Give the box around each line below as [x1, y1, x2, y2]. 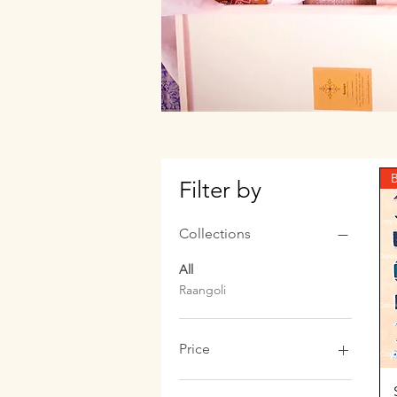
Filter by [179, 175, 261, 204]
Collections [179, 224, 251, 242]
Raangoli [179, 281, 226, 298]
